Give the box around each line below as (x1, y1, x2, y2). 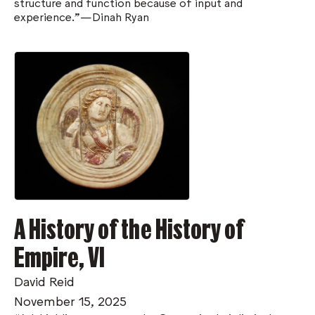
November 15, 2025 (14, 292, 127, 309)
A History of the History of (14, 212, 244, 245)
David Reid (14, 273, 75, 289)
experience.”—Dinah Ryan (14, 8, 149, 23)
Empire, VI (14, 240, 105, 273)
